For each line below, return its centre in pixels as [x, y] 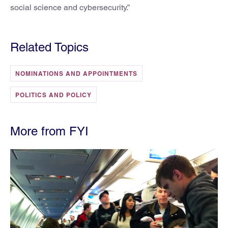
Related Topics [49, 47]
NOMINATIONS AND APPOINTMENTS [76, 73]
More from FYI [49, 131]
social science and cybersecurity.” [70, 7]
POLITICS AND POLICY [53, 95]
